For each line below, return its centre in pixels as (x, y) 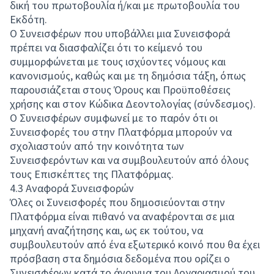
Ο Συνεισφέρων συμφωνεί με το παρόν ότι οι (114, 118)
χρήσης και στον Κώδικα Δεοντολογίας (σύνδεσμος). (133, 104)
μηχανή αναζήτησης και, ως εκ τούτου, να (106, 230)
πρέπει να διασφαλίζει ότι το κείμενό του (106, 47)
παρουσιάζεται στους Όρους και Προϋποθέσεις (120, 90)
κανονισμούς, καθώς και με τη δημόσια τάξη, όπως (128, 76)
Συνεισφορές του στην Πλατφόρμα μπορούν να (121, 132)
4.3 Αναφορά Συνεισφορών (72, 188)
